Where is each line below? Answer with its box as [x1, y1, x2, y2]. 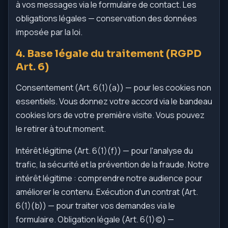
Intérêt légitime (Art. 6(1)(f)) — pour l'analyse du [16, 145, 193, 156]
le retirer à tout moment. [16, 123, 106, 134]
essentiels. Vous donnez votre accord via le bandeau [16, 96, 212, 107]
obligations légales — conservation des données [16, 13, 197, 24]
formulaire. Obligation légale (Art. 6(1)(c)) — [16, 214, 174, 225]
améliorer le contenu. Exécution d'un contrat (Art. [16, 186, 198, 197]
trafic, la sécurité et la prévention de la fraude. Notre [16, 159, 209, 170]
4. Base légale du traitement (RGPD [16, 47, 202, 60]
